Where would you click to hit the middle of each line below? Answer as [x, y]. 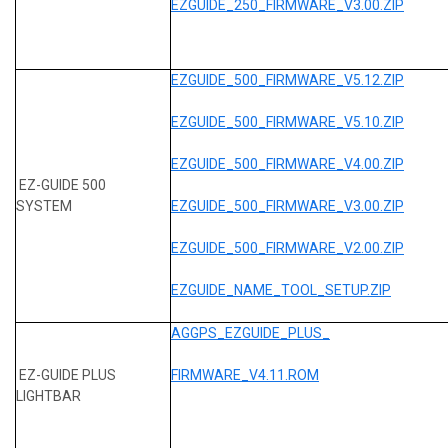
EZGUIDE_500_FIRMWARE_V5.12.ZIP [287, 79]
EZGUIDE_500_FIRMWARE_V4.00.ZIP [287, 163]
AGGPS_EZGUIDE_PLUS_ [250, 332]
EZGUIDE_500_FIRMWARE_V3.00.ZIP [287, 205]
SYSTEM [44, 205]
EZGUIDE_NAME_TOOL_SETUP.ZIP [281, 289]
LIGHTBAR [50, 395]
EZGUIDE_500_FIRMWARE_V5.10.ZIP [287, 121]
